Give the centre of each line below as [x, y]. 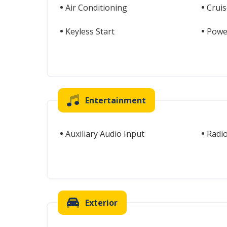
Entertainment [116, 100]
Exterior [101, 203]
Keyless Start [90, 31]
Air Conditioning [96, 8]
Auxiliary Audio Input [105, 134]
